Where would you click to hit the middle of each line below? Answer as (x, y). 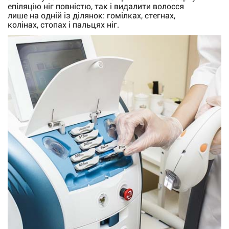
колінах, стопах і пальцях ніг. (63, 25)
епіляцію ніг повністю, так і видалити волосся (96, 6)
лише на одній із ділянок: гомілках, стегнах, (91, 16)
